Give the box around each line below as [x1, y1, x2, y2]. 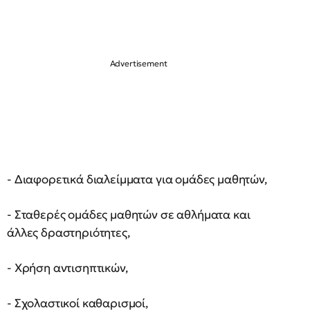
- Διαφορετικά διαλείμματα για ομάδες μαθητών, [7, 172, 270, 187]
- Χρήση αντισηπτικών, [7, 260, 131, 275]
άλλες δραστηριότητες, [7, 225, 133, 240]
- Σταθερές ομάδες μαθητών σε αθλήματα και [7, 207, 250, 222]
